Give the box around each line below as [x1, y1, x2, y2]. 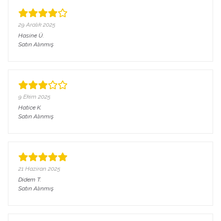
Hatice [18, 104, 36, 111]
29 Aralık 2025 [18, 21, 55, 28]
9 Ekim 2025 [18, 93, 50, 100]
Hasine [18, 32, 38, 39]
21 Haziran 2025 [18, 165, 60, 172]
